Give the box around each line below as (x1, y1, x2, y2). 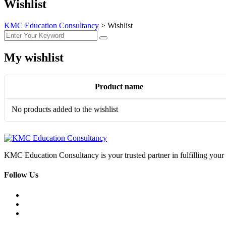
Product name (95, 82, 143, 91)
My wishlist (4, 51, 64, 65)
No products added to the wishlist (12, 105, 118, 114)
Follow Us (4, 171, 38, 180)
